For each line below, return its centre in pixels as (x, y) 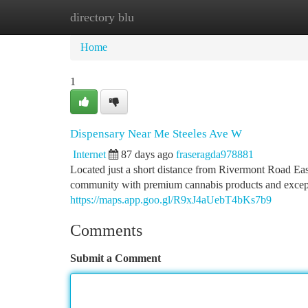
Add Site (256, 17)
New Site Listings (177, 17)
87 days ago (147, 154)
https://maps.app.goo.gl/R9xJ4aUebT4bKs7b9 (171, 200)
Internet (89, 154)
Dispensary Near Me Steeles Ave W (156, 134)
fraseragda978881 (215, 154)
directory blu (102, 17)
